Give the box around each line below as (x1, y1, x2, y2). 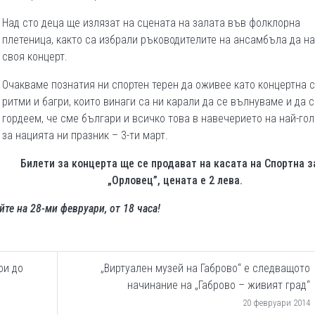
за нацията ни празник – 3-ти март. (2, 129, 168, 142)
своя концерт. (2, 50, 67, 63)
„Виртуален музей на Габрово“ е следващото (101, 262, 310, 275)
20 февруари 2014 (243, 297, 310, 308)
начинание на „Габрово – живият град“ (127, 278, 310, 292)
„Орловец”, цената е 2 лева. (107, 174, 243, 187)
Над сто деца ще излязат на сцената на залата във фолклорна (2, 16, 300, 30)
